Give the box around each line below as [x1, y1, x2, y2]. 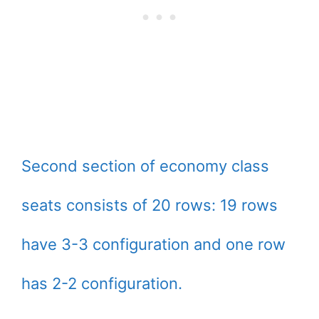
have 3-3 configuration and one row [21, 235, 286, 254]
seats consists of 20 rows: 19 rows [21, 196, 278, 215]
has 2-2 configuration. [21, 274, 182, 293]
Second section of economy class [21, 157, 269, 176]
